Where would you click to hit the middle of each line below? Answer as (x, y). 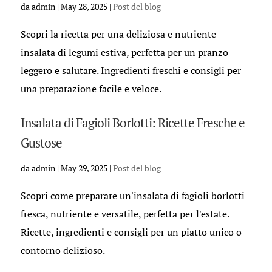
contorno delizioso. (63, 250)
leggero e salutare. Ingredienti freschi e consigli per (131, 70)
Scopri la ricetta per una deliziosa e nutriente (118, 34)
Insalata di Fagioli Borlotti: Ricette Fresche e (132, 123)
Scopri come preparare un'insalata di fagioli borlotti (132, 195)
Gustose (41, 143)
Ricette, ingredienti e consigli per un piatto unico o (131, 232)
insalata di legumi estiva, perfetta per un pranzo (124, 52)
